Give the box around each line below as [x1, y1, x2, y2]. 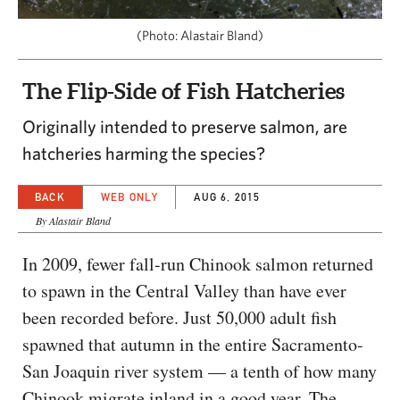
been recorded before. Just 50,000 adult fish [22, 304, 337, 329]
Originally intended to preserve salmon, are [22, 115, 347, 137]
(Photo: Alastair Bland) [137, 27, 263, 43]
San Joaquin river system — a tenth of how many [22, 358, 377, 383]
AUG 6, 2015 [194, 189, 261, 204]
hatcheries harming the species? [22, 142, 265, 163]
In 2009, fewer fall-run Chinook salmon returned [22, 251, 373, 276]
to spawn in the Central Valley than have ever [22, 278, 346, 303]
